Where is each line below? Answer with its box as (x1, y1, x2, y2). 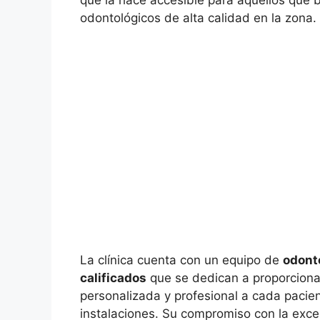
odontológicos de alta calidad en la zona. (80, 11, 316, 25)
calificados (80, 270, 146, 285)
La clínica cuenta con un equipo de (80, 252, 283, 267)
